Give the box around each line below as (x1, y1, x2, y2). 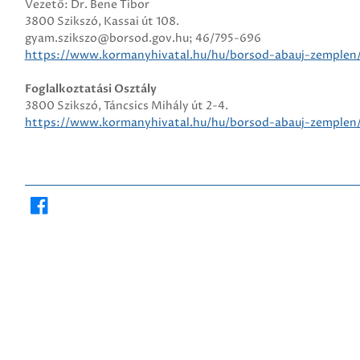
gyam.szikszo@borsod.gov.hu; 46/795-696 (24, 31, 261, 46)
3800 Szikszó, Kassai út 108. (24, 14, 179, 29)
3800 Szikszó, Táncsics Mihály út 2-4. (24, 98, 228, 113)
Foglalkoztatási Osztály (24, 81, 157, 96)
